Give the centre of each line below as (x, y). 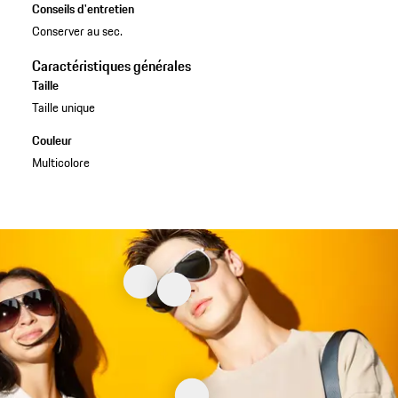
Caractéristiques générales (111, 65)
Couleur (52, 140)
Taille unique (63, 107)
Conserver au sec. (77, 31)
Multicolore (60, 162)
